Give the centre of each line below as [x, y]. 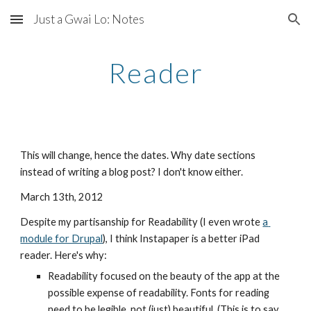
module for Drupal [62, 238]
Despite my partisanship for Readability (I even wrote [142, 222]
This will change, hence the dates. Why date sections [138, 155]
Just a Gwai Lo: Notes [89, 19]
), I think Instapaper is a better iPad [182, 238]
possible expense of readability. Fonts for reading [159, 293]
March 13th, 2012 [62, 197]
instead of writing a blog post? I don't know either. [132, 172]
